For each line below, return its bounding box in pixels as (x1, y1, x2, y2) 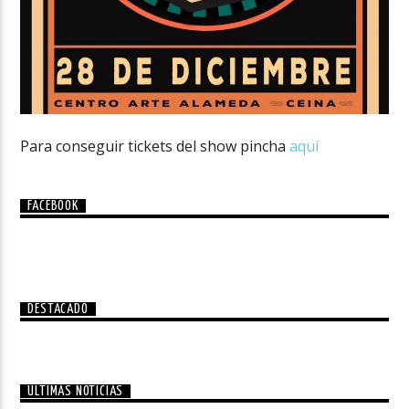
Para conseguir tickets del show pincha (20, 135, 287, 156)
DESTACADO (27, 302, 89, 317)
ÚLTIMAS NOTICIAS (27, 383, 124, 398)
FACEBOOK (27, 199, 79, 214)
